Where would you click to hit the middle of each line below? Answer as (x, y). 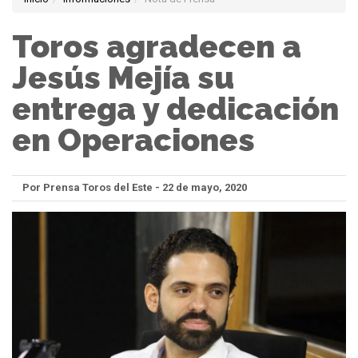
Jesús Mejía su (123, 78)
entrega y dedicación (175, 109)
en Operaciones (133, 140)
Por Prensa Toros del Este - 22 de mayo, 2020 (135, 188)
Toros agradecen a (157, 47)
